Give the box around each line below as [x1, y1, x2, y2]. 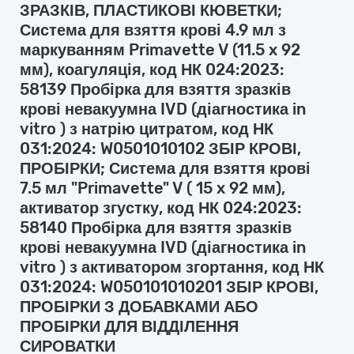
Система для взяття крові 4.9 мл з [20, 21, 286, 40]
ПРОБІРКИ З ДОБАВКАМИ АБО [20, 297, 258, 316]
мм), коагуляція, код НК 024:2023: [20, 60, 284, 79]
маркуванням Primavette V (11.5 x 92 [20, 40, 300, 59]
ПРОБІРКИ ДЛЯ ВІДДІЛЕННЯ [20, 317, 239, 336]
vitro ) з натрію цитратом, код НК [20, 119, 273, 138]
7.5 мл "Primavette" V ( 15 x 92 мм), [20, 179, 285, 198]
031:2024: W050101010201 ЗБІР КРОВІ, [20, 277, 318, 296]
